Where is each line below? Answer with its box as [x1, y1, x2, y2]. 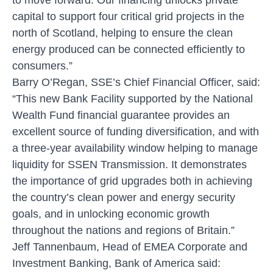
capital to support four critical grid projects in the [12, 10, 244, 23]
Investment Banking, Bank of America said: [12, 257, 221, 269]
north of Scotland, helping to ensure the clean [12, 26, 233, 39]
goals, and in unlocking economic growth [12, 207, 210, 220]
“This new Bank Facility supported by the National [12, 92, 253, 105]
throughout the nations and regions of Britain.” [12, 224, 235, 236]
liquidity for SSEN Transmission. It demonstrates [12, 158, 247, 171]
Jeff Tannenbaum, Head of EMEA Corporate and [12, 240, 247, 253]
